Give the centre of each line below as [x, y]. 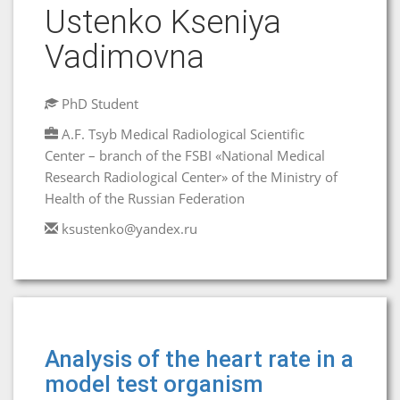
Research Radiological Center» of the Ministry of [191, 177]
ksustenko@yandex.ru [129, 229]
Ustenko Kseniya [163, 22]
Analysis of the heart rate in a [199, 359]
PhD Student [98, 104]
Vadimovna [125, 57]
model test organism [154, 384]
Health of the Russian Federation [145, 198]
